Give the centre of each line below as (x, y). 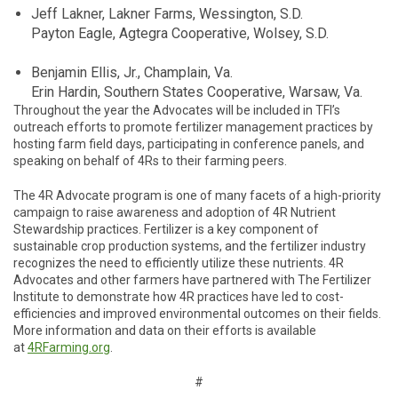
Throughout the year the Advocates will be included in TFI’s (177, 111)
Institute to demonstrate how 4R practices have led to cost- (179, 297)
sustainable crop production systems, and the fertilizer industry (190, 247)
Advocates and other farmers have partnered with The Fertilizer (192, 280)
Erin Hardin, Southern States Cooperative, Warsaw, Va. (197, 92)
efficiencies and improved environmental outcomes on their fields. (197, 314)
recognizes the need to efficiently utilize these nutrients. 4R (179, 263)
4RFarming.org (69, 348)
